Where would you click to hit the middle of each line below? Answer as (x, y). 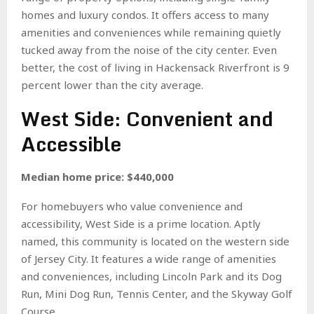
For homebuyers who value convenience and (132, 206)
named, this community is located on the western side (155, 241)
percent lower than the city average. (112, 84)
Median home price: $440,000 (97, 176)
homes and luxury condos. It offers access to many (145, 14)
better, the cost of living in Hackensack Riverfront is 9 (155, 67)
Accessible (71, 143)
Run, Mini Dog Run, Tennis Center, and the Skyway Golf (157, 293)
